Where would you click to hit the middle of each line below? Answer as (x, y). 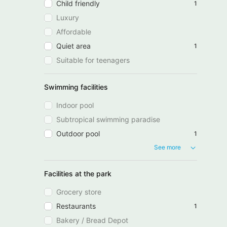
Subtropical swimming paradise (108, 119)
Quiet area (73, 46)
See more (167, 147)
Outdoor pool (78, 133)
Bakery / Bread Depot (92, 220)
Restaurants (76, 206)
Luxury (68, 17)
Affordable (74, 31)
